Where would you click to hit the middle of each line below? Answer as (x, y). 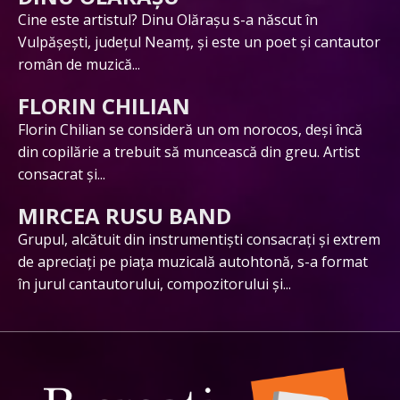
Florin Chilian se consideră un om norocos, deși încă (190, 129)
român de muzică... (79, 64)
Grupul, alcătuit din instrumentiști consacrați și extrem (199, 239)
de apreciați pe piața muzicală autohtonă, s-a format (193, 261)
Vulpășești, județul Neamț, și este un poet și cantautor (199, 42)
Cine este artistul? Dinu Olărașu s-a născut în (168, 19)
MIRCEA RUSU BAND (125, 215)
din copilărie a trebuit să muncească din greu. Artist (189, 151)
